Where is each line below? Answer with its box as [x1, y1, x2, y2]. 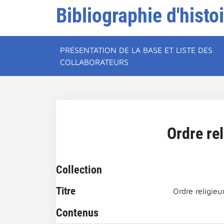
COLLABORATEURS [60, 57, 128, 66]
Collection [56, 163, 102, 176]
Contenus [56, 206, 98, 219]
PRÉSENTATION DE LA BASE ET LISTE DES [60, 45, 212, 54]
